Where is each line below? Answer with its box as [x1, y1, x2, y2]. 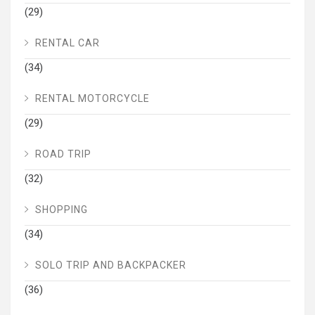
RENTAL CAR [35, 37, 100, 49]
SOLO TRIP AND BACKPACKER [35, 259, 186, 271]
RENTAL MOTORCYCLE [35, 92, 150, 104]
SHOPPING [35, 203, 88, 215]
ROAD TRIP [35, 148, 91, 160]
